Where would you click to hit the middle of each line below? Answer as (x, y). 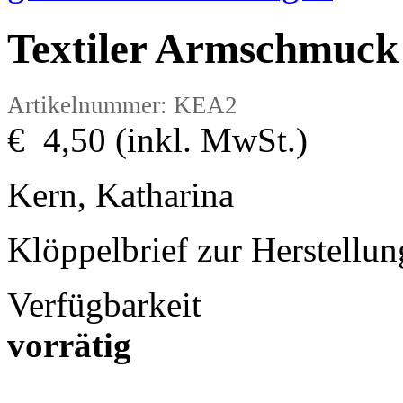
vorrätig (69, 345)
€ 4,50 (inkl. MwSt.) (157, 140)
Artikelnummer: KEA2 (122, 106)
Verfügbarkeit (104, 305)
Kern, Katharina (121, 195)
